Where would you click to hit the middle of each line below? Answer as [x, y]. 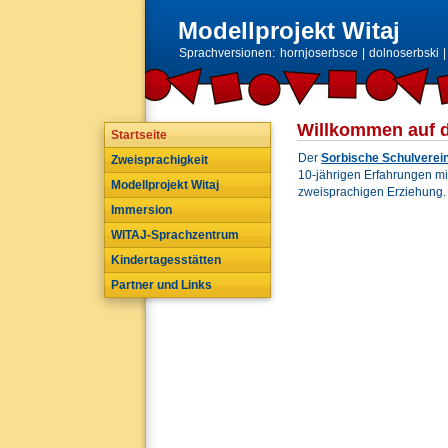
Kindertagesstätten [166, 260]
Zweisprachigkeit [159, 160]
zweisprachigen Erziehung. [372, 192]
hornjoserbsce [319, 53]
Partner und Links [161, 285]
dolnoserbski [404, 53]
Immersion [141, 210]
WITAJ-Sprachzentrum [175, 235]
